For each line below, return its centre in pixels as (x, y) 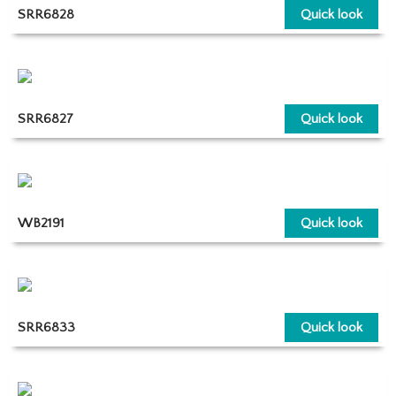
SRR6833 (46, 327)
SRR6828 (46, 14)
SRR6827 (46, 118)
